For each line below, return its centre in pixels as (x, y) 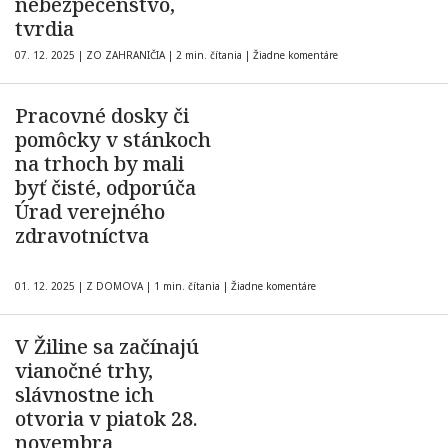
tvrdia (44, 28)
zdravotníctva (82, 235)
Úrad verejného (90, 211)
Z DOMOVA (114, 286)
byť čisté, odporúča (105, 187)
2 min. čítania (209, 55)
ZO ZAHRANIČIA (125, 55)
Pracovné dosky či (102, 115)
